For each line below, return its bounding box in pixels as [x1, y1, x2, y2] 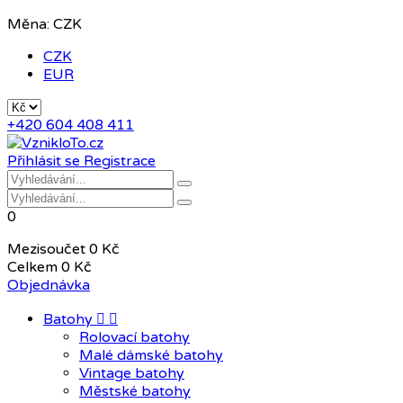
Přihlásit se [7, 152, 80, 170]
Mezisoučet [7, 240, 89, 258]
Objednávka [7, 276, 90, 294]
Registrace [84, 152, 156, 170]
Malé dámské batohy [79, 346, 223, 364]
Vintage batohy [79, 364, 184, 382]
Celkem [7, 258, 58, 276]
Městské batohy [79, 382, 191, 400]
